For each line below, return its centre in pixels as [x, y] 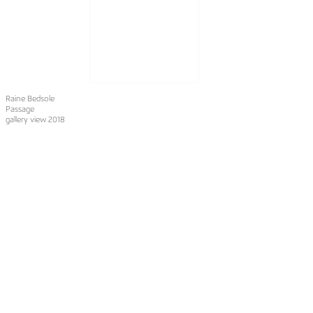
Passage [20, 109]
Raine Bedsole [30, 99]
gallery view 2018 [35, 119]
